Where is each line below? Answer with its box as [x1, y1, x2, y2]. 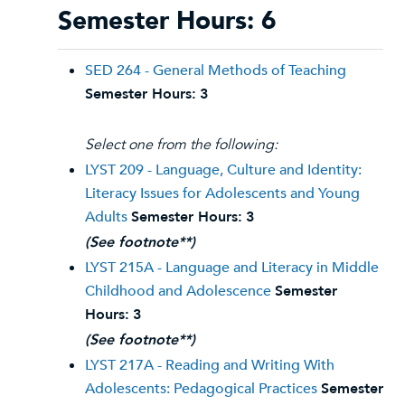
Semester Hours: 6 [58, 4, 277, 38]
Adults [85, 207, 127, 227]
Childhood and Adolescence [85, 281, 271, 301]
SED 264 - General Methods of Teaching [85, 61, 346, 80]
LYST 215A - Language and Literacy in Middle [85, 258, 379, 278]
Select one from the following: [85, 135, 278, 155]
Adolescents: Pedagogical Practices [85, 379, 317, 399]
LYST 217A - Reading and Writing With [85, 355, 334, 375]
